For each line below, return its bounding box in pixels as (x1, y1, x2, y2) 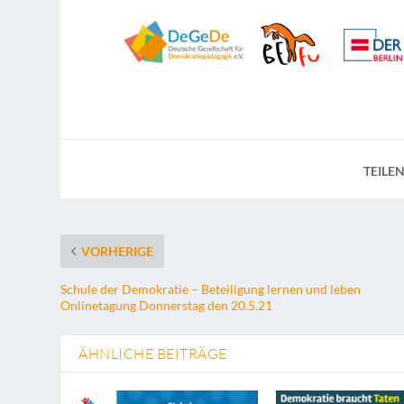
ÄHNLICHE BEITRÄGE (78, 344, 227, 363)
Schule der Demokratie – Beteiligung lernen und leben (60, 281, 362, 298)
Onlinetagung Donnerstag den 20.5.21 (60, 298, 273, 314)
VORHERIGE (81, 243, 154, 260)
